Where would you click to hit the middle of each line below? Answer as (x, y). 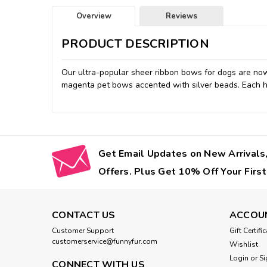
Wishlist (243, 244)
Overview (94, 16)
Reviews (182, 16)
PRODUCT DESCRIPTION (135, 44)
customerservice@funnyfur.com (105, 241)
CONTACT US (84, 215)
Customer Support (83, 230)
